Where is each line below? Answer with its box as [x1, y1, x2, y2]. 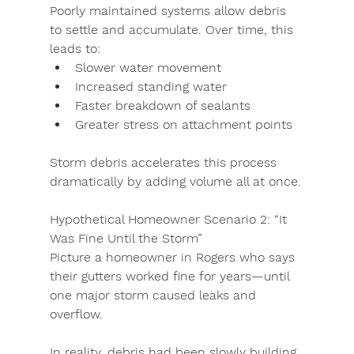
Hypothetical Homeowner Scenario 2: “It [49, 212, 291, 227]
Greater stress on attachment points [74, 117, 292, 132]
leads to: [49, 41, 100, 56]
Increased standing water [74, 79, 227, 94]
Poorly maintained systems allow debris [49, 3, 290, 18]
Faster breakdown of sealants [74, 98, 250, 113]
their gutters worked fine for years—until [49, 269, 293, 284]
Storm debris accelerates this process [49, 155, 281, 170]
